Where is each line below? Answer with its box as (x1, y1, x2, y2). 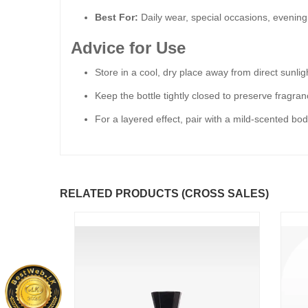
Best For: (95, 12, 138, 23)
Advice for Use (71, 38, 186, 57)
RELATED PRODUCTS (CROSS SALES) (60, 188, 269, 199)
